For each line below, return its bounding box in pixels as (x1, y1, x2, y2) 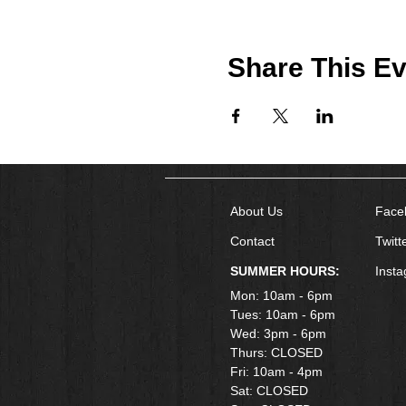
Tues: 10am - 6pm (230, 307, 335, 322)
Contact (230, 234, 275, 248)
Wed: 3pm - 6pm (230, 326, 326, 341)
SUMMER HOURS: (230, 264, 340, 278)
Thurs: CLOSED (230, 345, 323, 360)
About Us (230, 204, 283, 218)
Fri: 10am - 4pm (230, 364, 323, 379)
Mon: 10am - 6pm (230, 288, 333, 303)
